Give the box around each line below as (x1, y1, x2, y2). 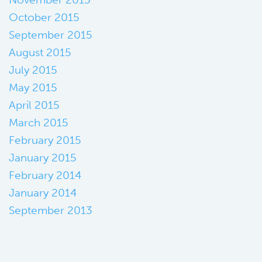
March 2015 (9, 115, 68, 129)
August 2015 (9, 45, 71, 59)
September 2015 (9, 27, 92, 42)
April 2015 (9, 98, 60, 112)
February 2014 (9, 168, 81, 182)
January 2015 (9, 150, 77, 164)
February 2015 (9, 133, 81, 147)
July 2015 (9, 63, 57, 77)
